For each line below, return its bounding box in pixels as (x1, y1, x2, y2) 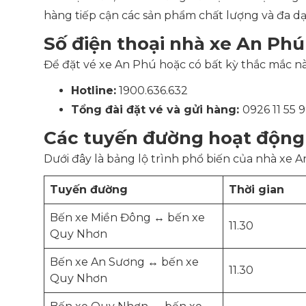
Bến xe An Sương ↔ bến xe (50, 255, 199, 268)
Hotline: (71, 84, 116, 97)
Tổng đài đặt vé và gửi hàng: (71, 103, 242, 116)
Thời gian (229, 183, 284, 196)
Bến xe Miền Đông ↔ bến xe (50, 211, 205, 224)
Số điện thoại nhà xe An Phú (44, 33, 305, 55)
